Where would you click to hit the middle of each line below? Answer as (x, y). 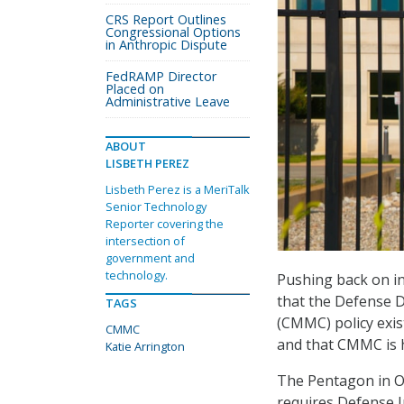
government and (150, 258)
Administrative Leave (168, 101)
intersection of (145, 241)
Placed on (135, 89)
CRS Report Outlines (166, 19)
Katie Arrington (145, 346)
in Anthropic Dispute (166, 45)
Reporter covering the (165, 224)
